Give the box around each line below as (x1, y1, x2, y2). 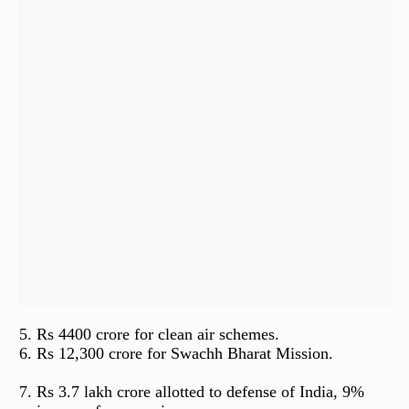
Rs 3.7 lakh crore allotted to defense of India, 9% (36, 382, 364, 401)
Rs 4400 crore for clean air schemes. (36, 324, 279, 343)
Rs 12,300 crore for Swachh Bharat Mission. (36, 343, 333, 362)
